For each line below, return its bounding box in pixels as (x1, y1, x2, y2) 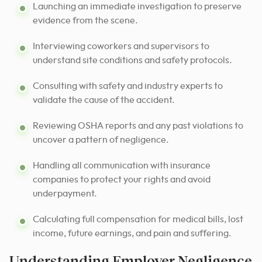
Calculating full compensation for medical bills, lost (33, 214, 243, 224)
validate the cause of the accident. (33, 95, 175, 105)
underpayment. (33, 188, 97, 198)
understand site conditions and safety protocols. (33, 55, 232, 65)
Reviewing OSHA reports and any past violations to (33, 120, 243, 130)
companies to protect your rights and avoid (33, 174, 211, 184)
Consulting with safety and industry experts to (33, 81, 223, 91)
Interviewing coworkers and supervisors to (33, 41, 209, 51)
